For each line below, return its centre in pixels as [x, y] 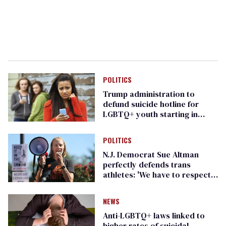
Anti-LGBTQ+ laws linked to [154, 215]
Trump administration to [149, 94]
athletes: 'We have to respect [157, 175]
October [119, 124]
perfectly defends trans [147, 165]
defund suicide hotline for [151, 104]
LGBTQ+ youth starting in [150, 114]
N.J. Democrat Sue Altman [151, 155]
